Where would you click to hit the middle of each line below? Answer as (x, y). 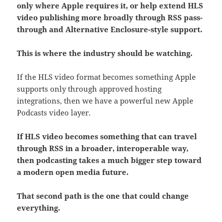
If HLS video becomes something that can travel (107, 136)
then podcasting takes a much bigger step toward (110, 160)
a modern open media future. (73, 172)
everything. (39, 207)
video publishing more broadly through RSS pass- (110, 17)
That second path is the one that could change (103, 195)
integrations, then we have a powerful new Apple (105, 100)
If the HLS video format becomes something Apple (107, 77)
